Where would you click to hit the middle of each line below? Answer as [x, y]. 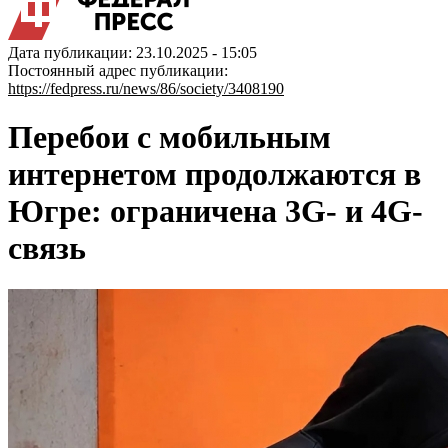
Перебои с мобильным [169, 137]
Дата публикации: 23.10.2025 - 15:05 [132, 52]
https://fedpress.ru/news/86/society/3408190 [146, 88]
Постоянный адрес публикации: [118, 70]
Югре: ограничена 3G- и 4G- [215, 211]
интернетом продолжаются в [214, 174]
